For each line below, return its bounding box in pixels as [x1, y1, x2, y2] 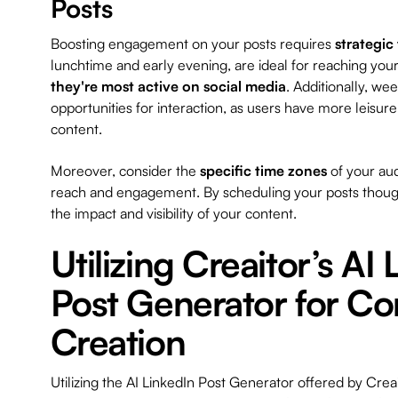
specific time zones [199, 161, 327, 179]
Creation [50, 318, 186, 364]
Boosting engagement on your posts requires [50, 34, 335, 52]
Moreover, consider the [50, 161, 200, 179]
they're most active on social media [50, 76, 286, 95]
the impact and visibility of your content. [50, 203, 297, 222]
